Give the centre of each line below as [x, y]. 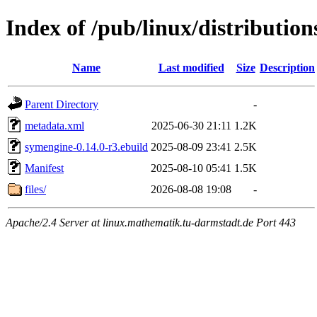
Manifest [44, 168]
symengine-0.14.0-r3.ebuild [86, 146]
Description [287, 67]
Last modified [191, 67]
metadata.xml [54, 125]
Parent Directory [62, 104]
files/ [35, 189]
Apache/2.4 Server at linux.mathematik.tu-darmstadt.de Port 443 [151, 222]
